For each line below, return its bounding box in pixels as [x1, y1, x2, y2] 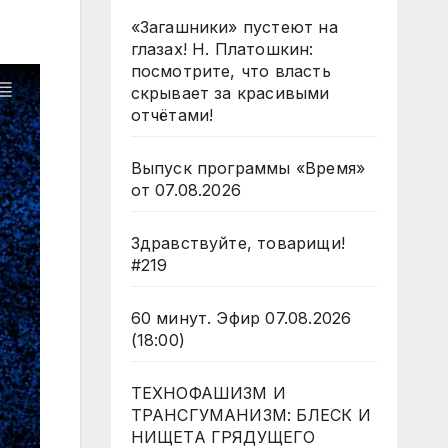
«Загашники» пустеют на [130, 17, 338, 37]
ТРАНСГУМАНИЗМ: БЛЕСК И [130, 405, 371, 425]
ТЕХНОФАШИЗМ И [130, 383, 287, 403]
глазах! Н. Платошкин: [130, 39, 314, 59]
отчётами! [130, 105, 214, 125]
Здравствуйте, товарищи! [130, 233, 346, 253]
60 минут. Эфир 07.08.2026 [130, 308, 352, 328]
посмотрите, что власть [130, 61, 331, 81]
